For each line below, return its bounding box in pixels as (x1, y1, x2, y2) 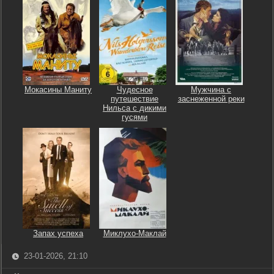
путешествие (111, 94, 158, 103)
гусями (122, 113, 147, 122)
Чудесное (116, 85, 153, 94)
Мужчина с (191, 85, 231, 94)
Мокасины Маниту (24, 85, 92, 94)
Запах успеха (33, 229, 83, 238)
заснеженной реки (177, 94, 245, 103)
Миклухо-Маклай (103, 229, 166, 238)
